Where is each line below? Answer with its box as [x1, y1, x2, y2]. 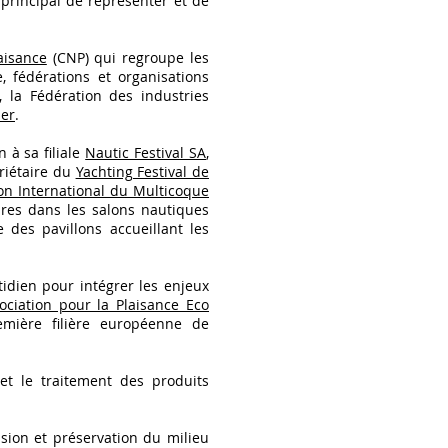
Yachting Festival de [75, 162, 210, 181]
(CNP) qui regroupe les [46, 48, 210, 67]
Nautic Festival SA [85, 143, 207, 162]
